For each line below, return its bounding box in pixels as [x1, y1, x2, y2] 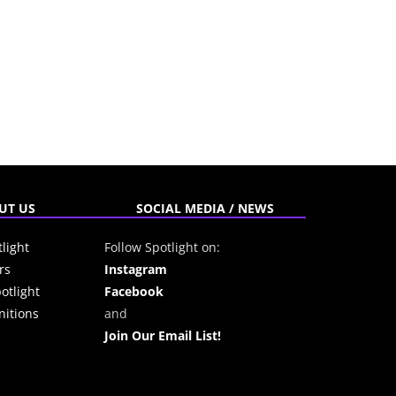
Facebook [104, 283, 164, 301]
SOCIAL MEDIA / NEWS [136, 200, 274, 217]
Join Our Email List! [104, 327, 221, 345]
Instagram [104, 261, 167, 278]
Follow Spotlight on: [104, 239, 220, 256]
